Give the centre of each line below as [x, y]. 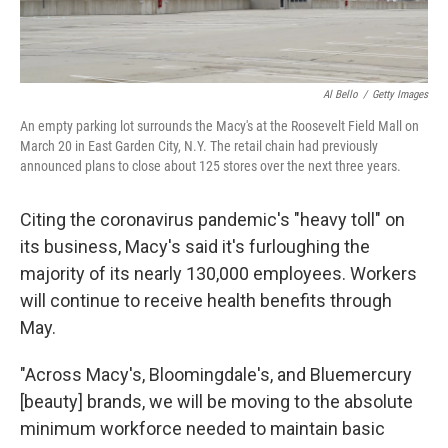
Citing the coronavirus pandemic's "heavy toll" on [212, 220]
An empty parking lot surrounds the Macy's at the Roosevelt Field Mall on [219, 126]
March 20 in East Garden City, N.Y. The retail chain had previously [199, 146]
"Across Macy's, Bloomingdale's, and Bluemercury [216, 375]
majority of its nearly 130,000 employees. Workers [218, 274]
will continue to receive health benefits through [206, 301]
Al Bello [340, 95]
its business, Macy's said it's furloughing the [195, 247]
